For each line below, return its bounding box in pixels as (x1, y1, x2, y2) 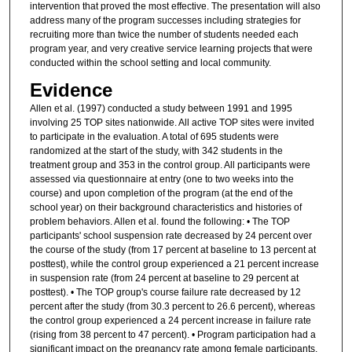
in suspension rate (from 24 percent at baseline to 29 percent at (29, 273, 299, 284)
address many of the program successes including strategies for (29, 14, 301, 26)
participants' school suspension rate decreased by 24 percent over (29, 230, 312, 242)
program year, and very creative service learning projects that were (29, 42, 313, 54)
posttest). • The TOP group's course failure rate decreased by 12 (29, 287, 301, 299)
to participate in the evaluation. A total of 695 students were (29, 131, 279, 143)
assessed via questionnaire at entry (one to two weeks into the (29, 174, 294, 185)
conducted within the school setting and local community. (29, 57, 271, 68)
